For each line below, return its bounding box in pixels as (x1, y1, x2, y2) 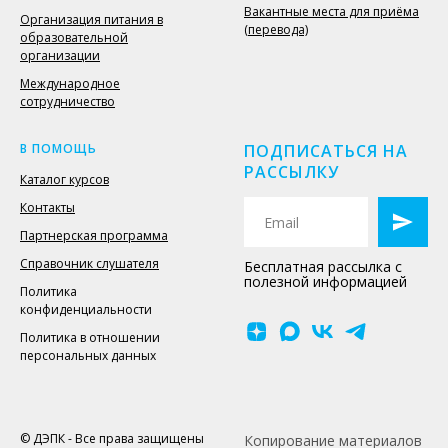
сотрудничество (20, 93, 115, 110)
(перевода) (244, 21, 308, 38)
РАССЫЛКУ (244, 161, 344, 183)
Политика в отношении (20, 329, 160, 346)
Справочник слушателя (20, 255, 159, 272)
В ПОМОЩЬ (20, 140, 97, 157)
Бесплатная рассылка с (244, 257, 402, 276)
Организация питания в (20, 11, 163, 28)
